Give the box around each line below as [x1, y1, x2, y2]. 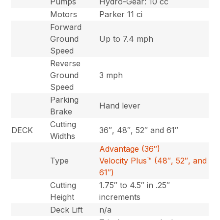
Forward [50, 22, 82, 32]
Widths [50, 131, 76, 141]
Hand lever [99, 100, 141, 110]
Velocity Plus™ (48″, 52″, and [99, 155, 207, 165]
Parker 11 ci [99, 9, 143, 19]
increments [99, 192, 141, 202]
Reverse [50, 58, 81, 68]
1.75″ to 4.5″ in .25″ [99, 180, 170, 190]
